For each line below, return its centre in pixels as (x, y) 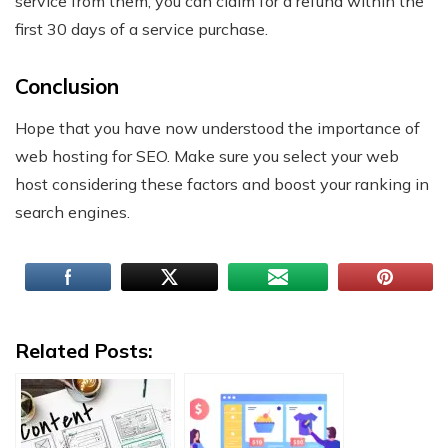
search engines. (72, 212)
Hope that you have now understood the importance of (217, 128)
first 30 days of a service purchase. (141, 29)
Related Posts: (84, 351)
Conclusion (67, 86)
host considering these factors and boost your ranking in (222, 184)
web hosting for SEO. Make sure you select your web (207, 156)
